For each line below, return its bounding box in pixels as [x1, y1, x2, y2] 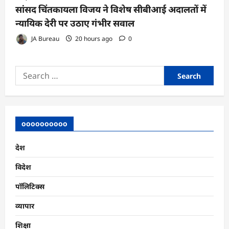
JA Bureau [30, 34, 59, 43]
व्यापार [15, 201, 34, 211]
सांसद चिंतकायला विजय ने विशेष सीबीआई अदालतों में [15, 4, 207, 15]
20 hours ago [74, 34, 114, 43]
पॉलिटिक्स [15, 182, 44, 191]
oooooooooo [21, 119, 67, 128]
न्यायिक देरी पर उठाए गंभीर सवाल [15, 18, 134, 29]
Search [15, 66, 38, 77]
